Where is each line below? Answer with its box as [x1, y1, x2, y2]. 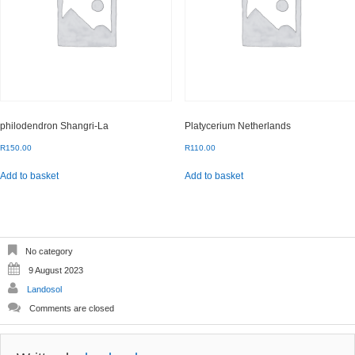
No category [23, 246, 73, 257]
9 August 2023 [29, 265, 83, 276]
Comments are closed [29, 303, 114, 314]
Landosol [27, 284, 62, 295]
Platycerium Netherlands [184, 120, 291, 132]
